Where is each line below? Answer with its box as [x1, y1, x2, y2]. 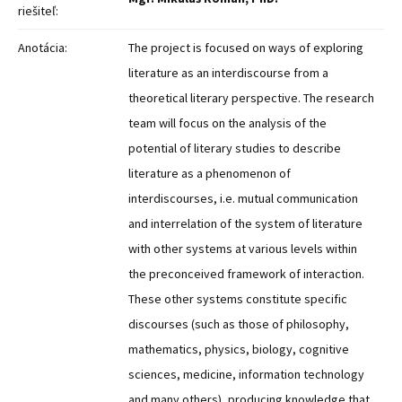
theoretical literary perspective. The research [128, 90, 374, 106]
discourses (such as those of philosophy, [128, 316, 349, 332]
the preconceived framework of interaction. [128, 266, 364, 282]
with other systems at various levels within [128, 240, 357, 257]
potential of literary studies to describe [128, 140, 341, 156]
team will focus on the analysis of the [128, 115, 327, 131]
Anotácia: [18, 39, 67, 56]
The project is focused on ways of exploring [128, 39, 363, 56]
